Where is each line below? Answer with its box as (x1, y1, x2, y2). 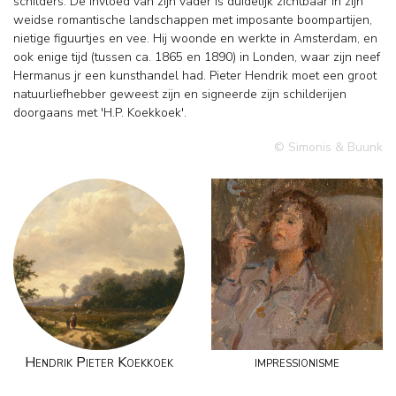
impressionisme (255, 352, 339, 372)
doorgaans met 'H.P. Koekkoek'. (13, 103, 187, 121)
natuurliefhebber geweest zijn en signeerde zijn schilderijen (13, 85, 346, 103)
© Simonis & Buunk (274, 138, 383, 156)
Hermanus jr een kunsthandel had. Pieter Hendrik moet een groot (13, 66, 377, 84)
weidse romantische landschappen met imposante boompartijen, (13, 11, 372, 28)
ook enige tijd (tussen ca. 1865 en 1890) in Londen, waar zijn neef (13, 48, 380, 65)
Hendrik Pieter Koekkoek (25, 352, 173, 372)
